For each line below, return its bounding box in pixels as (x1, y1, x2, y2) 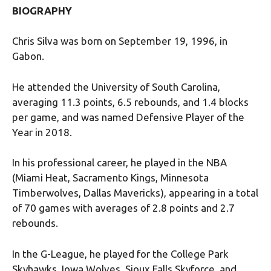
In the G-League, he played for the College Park (12, 247, 229, 260)
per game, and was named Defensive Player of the (12, 111, 244, 123)
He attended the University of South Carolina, (12, 80, 220, 93)
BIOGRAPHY (12, 4, 72, 16)
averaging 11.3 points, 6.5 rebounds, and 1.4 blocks (12, 96, 249, 108)
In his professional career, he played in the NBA (12, 157, 227, 169)
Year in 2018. (12, 126, 72, 138)
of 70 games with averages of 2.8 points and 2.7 (12, 202, 235, 214)
